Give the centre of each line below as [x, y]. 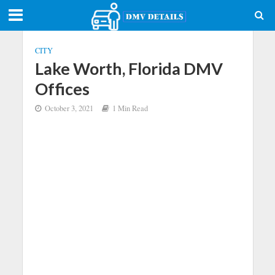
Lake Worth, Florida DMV [129, 68]
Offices [62, 89]
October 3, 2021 [69, 108]
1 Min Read [130, 108]
